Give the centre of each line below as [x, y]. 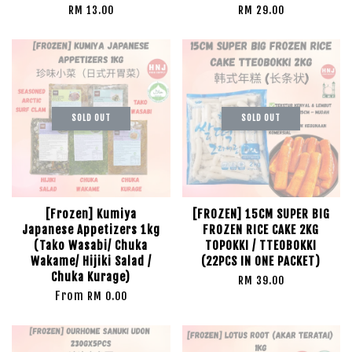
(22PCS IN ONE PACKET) [261, 261]
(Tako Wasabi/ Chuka [91, 246]
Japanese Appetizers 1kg [91, 230]
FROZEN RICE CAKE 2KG [261, 230]
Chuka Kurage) [91, 277]
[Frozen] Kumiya [91, 214]
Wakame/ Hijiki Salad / [91, 261]
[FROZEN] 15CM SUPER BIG [261, 214]
